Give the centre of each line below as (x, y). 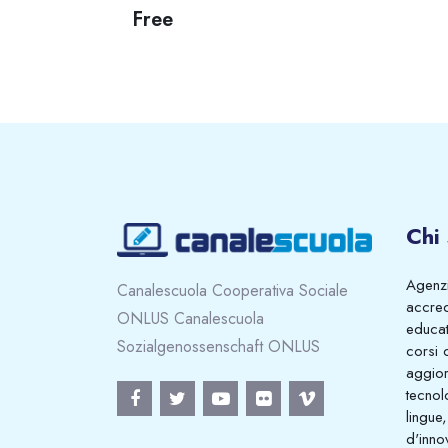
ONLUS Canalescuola (190, 319)
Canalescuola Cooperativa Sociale (232, 291)
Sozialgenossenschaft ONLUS (218, 347)
